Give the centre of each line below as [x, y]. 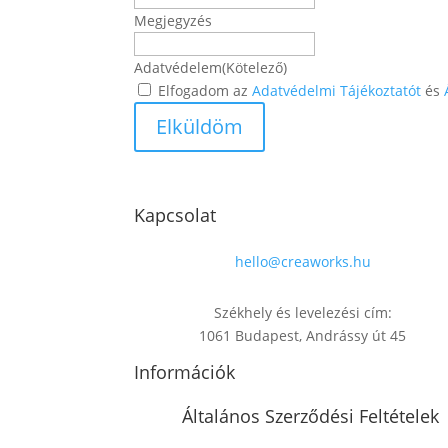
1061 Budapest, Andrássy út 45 [303, 336]
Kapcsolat [175, 215]
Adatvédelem [178, 68]
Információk [185, 372]
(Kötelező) [255, 68]
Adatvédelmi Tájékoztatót [337, 91]
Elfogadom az [205, 91]
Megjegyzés [173, 21]
